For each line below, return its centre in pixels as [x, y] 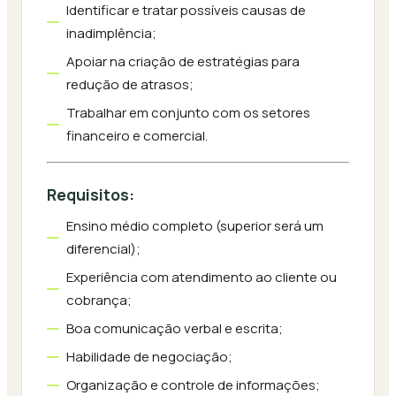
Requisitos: [91, 194]
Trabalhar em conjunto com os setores [188, 113]
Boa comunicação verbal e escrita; [175, 328]
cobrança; [99, 300]
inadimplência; [111, 33]
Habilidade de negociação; [149, 357]
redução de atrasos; [130, 84]
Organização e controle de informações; [193, 385]
